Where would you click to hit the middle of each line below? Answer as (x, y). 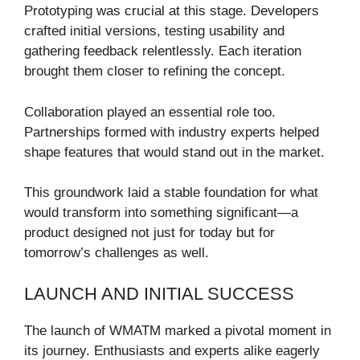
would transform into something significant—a (161, 213)
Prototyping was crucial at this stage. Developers (172, 11)
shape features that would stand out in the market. (174, 152)
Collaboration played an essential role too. (150, 112)
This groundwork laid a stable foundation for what (171, 193)
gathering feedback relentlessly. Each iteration (163, 51)
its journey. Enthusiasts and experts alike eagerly (172, 350)
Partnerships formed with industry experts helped (172, 132)
